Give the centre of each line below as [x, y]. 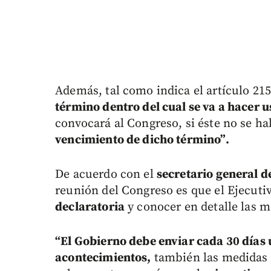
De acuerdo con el [106, 175]
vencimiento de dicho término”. [142, 140]
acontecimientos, [103, 258]
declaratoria [90, 207]
